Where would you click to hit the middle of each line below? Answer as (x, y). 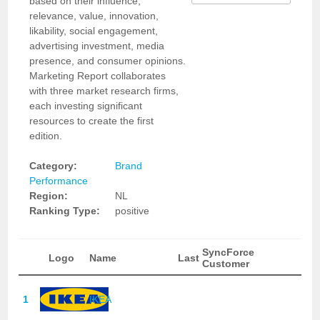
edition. (46, 136)
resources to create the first (92, 121)
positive (132, 211)
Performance (59, 181)
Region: (49, 196)
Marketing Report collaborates (98, 76)
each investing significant (86, 106)
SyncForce (229, 252)
